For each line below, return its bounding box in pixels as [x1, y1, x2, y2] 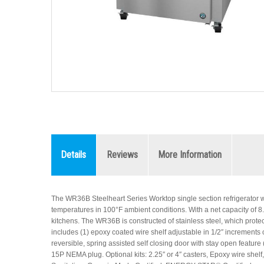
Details [61, 149, 86, 160]
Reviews [107, 149, 138, 160]
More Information [159, 149, 222, 160]
